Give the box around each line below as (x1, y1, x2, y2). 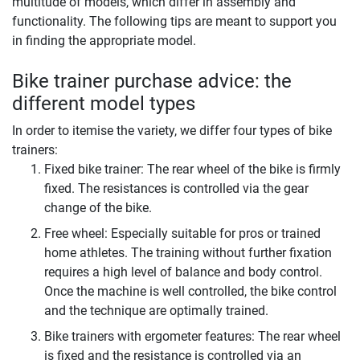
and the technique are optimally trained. (44, 303, 268, 319)
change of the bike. (44, 200, 152, 216)
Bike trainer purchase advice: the (12, 70, 292, 93)
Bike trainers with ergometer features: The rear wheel (44, 329, 341, 345)
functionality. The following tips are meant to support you (12, 14, 337, 30)
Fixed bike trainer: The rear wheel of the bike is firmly (44, 162, 341, 178)
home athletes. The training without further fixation (44, 245, 332, 261)
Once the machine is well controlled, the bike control (44, 284, 337, 300)
